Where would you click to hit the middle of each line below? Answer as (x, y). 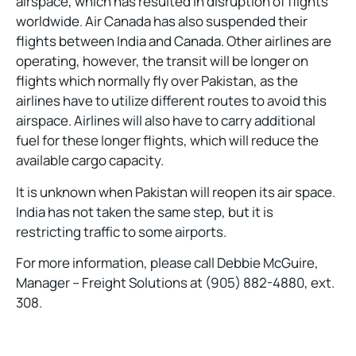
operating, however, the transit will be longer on (162, 61)
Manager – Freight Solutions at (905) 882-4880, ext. (175, 283)
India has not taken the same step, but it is (145, 211)
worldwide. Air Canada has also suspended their (162, 21)
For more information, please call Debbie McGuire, (167, 263)
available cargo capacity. (90, 161)
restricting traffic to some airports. (121, 231)
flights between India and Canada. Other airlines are (174, 41)
